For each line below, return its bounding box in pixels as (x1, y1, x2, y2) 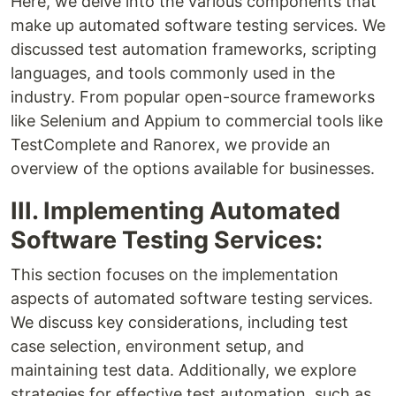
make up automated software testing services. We (11, 16, 385, 35)
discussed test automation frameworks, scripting (11, 40, 377, 59)
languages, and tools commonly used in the (11, 64, 335, 83)
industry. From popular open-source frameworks (11, 88, 375, 107)
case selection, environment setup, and (11, 337, 304, 356)
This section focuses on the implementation (11, 265, 339, 285)
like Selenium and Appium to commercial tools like (11, 111, 383, 131)
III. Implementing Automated (11, 196, 340, 226)
